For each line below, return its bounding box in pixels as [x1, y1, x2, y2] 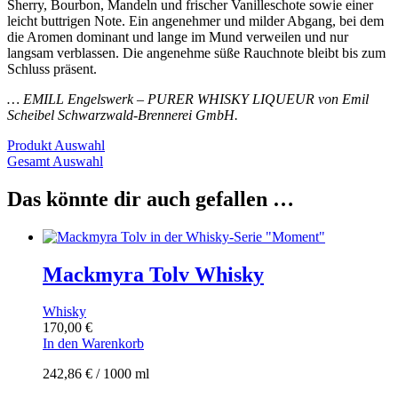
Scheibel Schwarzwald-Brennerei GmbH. [7, 107, 238, 123]
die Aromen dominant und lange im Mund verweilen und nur [7, 28, 348, 44]
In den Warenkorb [43, 336, 144, 352]
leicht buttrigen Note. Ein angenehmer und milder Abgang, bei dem [7, 12, 384, 28]
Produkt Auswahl [7, 137, 105, 153]
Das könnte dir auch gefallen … [7, 187, 294, 211]
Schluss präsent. [7, 60, 97, 76]
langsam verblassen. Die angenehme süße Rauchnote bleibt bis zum [7, 44, 386, 60]
